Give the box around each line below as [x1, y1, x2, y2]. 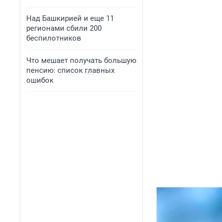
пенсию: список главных [26, 66, 114, 75]
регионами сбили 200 [26, 24, 102, 33]
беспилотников [26, 34, 81, 43]
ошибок [26, 76, 54, 85]
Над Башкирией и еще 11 [26, 14, 114, 23]
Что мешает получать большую [26, 56, 136, 65]
